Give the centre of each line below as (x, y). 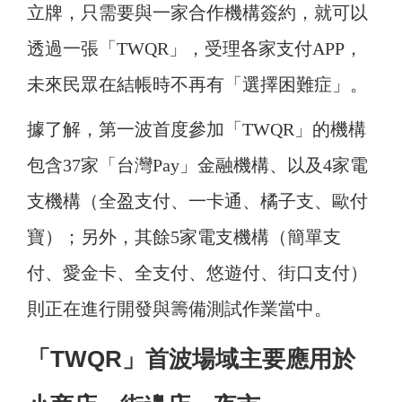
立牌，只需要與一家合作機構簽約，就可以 (197, 13)
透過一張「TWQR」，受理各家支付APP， (195, 49)
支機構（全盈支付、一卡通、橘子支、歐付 (197, 201)
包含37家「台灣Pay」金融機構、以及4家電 (197, 166)
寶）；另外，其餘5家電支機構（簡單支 (184, 237)
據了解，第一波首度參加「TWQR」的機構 (197, 130)
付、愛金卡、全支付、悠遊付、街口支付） (197, 273)
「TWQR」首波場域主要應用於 (191, 359)
